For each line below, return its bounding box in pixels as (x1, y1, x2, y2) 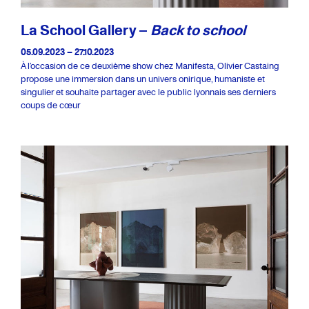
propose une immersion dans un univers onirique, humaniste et (21, 72, 265, 85)
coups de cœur (21, 99, 81, 111)
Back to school (150, 19, 246, 40)
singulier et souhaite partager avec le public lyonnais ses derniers (21, 86, 276, 98)
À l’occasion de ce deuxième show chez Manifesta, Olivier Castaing (21, 59, 279, 72)
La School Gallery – (21, 19, 150, 40)
